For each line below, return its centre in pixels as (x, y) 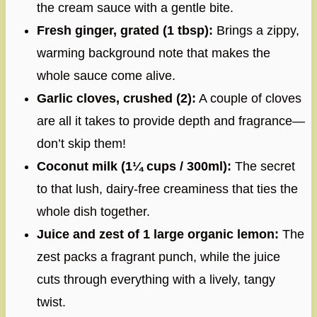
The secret (263, 166)
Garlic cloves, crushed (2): (116, 98)
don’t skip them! (81, 143)
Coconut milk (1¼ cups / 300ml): (134, 166)
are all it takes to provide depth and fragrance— (171, 121)
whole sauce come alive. (106, 75)
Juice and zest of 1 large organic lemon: (157, 234)
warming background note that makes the (153, 53)
